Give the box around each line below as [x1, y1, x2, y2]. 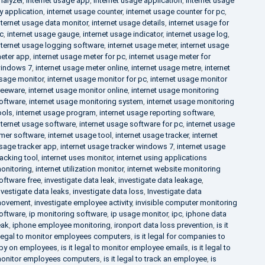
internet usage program [15, 108, 96, 117]
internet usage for [168, 18, 229, 27]
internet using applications [116, 153, 207, 162]
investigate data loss [72, 187, 144, 196]
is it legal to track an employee [103, 254, 207, 263]
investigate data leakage [118, 176, 202, 185]
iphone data [185, 209, 227, 218]
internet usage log [166, 30, 228, 38]
